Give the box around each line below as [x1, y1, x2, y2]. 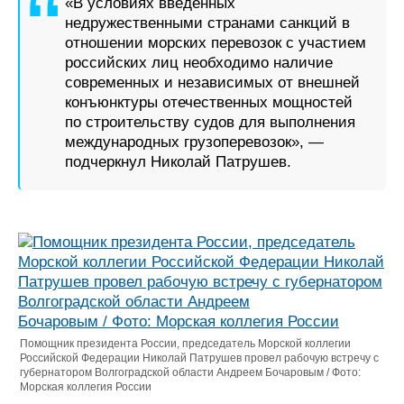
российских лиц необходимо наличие [65, 54, 333, 71]
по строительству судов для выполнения [65, 114, 355, 131]
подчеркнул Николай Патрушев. [65, 153, 291, 170]
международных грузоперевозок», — [65, 133, 324, 151]
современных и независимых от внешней [65, 74, 360, 91]
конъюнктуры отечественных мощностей [65, 94, 353, 111]
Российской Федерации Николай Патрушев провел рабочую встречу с [20, 352, 379, 364]
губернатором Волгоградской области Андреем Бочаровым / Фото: [20, 366, 361, 379]
